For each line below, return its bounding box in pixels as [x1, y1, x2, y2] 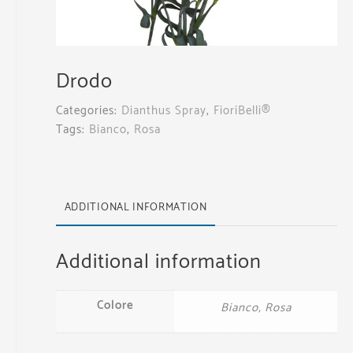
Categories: [56, 101, 121, 121]
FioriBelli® [214, 101, 271, 121]
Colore [96, 295, 134, 315]
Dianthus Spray [121, 101, 206, 121]
